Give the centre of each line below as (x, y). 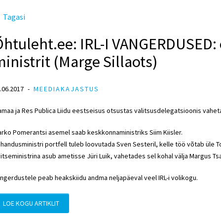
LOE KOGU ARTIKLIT (31, 203)
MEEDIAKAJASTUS (66, 89)
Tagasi (14, 17)
